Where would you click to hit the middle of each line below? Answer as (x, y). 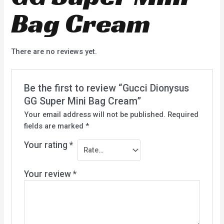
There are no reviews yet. (54, 51)
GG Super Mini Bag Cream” (82, 101)
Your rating (46, 145)
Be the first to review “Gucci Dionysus (106, 88)
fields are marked (54, 126)
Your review (48, 174)
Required (183, 114)
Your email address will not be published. (94, 114)
